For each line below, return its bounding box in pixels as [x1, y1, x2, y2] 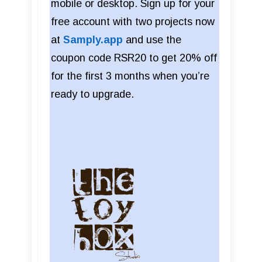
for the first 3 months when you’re [51, 70, 209, 82]
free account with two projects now [51, 15, 215, 27]
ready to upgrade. [51, 88, 134, 100]
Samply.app [63, 33, 123, 46]
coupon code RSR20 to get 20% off [51, 51, 217, 64]
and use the [123, 33, 181, 46]
